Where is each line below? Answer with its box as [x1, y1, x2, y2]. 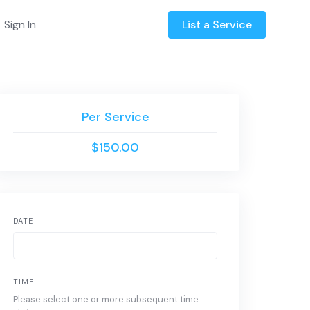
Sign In [3, 17, 36, 32]
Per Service [81, 109, 149, 125]
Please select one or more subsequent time [13, 293, 199, 305]
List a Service [182, 17, 252, 32]
